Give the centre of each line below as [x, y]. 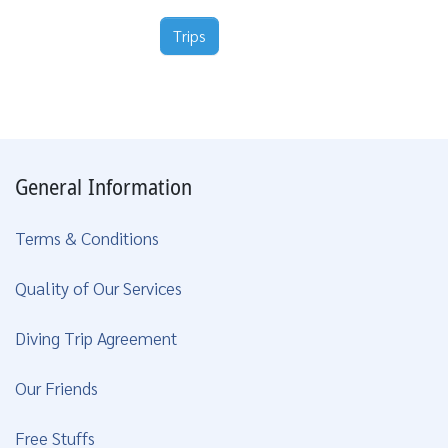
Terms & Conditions [87, 237]
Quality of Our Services [98, 287]
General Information [103, 187]
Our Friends [56, 387]
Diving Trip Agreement [96, 337]
